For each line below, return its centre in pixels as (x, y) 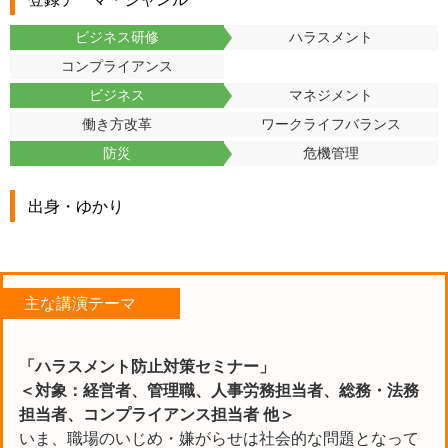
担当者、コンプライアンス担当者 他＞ (157, 414)
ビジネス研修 (117, 37)
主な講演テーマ (80, 303)
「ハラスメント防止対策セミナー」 (147, 366)
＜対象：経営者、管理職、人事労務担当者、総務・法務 (219, 390)
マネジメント (331, 95)
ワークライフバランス (331, 124)
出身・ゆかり (75, 206)
